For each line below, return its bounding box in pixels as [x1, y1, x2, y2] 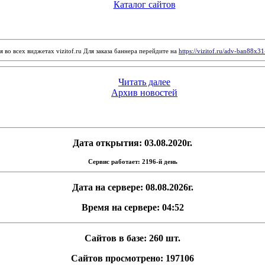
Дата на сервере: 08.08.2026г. [72, 182, 193, 192]
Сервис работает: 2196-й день [88, 158, 177, 165]
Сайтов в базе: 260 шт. [85, 233, 180, 243]
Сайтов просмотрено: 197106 [71, 253, 194, 263]
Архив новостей [111, 88, 177, 98]
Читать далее [118, 77, 170, 87]
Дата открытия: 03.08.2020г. [73, 138, 192, 148]
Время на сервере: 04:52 [81, 202, 184, 212]
